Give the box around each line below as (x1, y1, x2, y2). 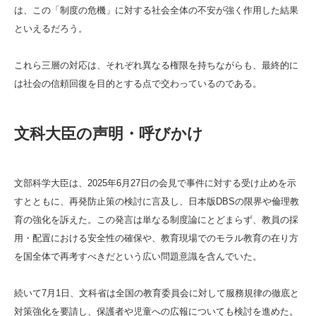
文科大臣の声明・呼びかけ (14, 124, 203, 142)
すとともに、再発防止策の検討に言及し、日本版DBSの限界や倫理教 (14, 195, 299, 207)
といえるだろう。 (14, 23, 87, 34)
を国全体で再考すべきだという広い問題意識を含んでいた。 (14, 250, 262, 262)
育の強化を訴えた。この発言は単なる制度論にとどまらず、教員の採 (14, 214, 298, 225)
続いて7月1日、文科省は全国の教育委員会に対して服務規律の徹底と (14, 287, 299, 298)
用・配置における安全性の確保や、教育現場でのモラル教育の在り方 (14, 232, 298, 243)
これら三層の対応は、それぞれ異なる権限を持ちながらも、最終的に (14, 59, 298, 71)
